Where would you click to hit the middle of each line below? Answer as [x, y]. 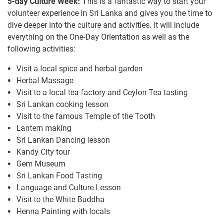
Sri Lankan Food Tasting [59, 176]
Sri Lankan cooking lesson [62, 105]
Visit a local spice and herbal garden [80, 69]
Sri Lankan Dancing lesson [63, 140]
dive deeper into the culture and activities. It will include [103, 25]
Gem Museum [41, 164]
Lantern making [44, 128]
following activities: [41, 49]
